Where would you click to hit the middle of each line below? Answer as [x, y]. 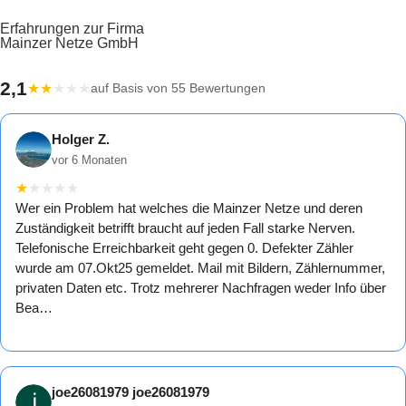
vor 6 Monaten [89, 160]
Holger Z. [81, 140]
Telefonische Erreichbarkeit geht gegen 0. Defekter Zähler [184, 248]
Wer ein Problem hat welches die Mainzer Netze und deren [189, 208]
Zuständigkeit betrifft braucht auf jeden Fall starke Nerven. [185, 228]
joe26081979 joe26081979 [130, 392]
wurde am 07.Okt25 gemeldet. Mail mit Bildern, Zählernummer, [200, 268]
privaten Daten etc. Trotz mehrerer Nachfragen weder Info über [201, 288]
